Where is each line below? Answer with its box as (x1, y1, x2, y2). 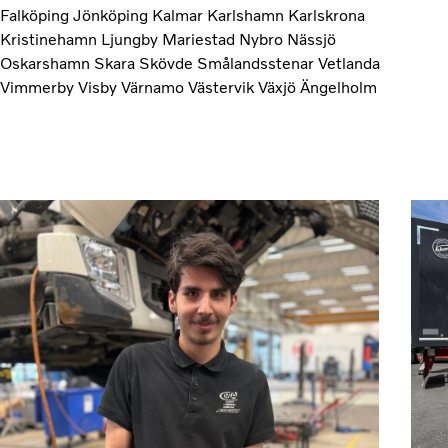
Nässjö (287, 29, 336, 49)
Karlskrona (288, 5, 365, 25)
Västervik (188, 77, 258, 97)
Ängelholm (300, 77, 377, 97)
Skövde (139, 53, 197, 73)
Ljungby (101, 29, 162, 49)
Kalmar (152, 5, 207, 25)
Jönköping (73, 5, 152, 25)
